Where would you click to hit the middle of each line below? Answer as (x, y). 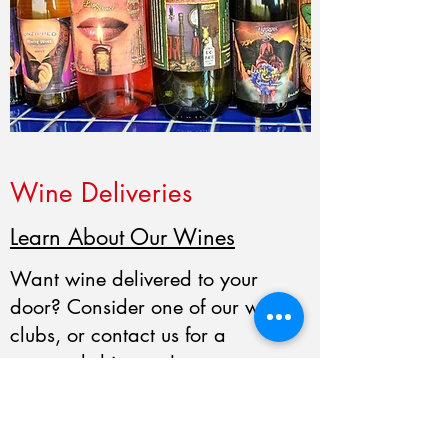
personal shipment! (93, 363)
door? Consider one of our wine (148, 307)
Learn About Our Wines (122, 237)
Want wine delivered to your (134, 279)
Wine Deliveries (101, 193)
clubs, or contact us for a (118, 335)
